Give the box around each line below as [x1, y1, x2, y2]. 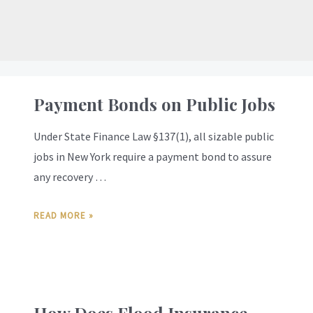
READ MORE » [34, 210, 94, 222]
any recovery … [34, 169, 106, 184]
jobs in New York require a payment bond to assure [34, 149, 272, 163]
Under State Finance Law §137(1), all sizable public [34, 129, 274, 143]
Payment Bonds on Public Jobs [34, 92, 275, 115]
